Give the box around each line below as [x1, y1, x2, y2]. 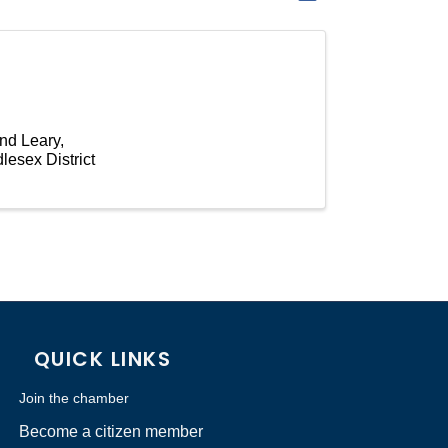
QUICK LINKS [33, 344, 172, 373]
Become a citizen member [18, 422, 203, 440]
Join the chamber [18, 389, 129, 406]
